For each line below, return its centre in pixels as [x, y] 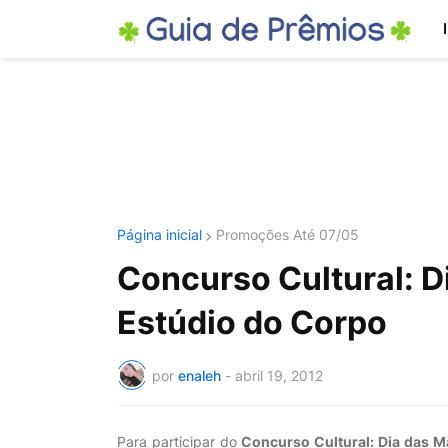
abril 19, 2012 [279, 375]
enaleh [199, 375]
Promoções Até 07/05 [287, 234]
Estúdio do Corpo [252, 322]
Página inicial [159, 234]
